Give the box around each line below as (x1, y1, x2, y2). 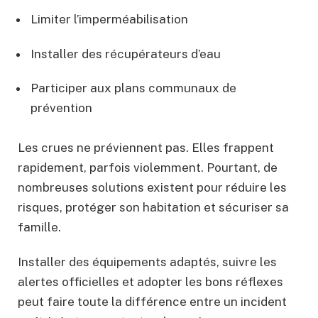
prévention (31, 101, 92, 116)
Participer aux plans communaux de (31, 81, 236, 96)
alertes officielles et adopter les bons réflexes (18, 274, 283, 289)
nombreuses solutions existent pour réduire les (18, 180, 287, 195)
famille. (18, 220, 61, 235)
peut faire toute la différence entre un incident (18, 294, 287, 309)
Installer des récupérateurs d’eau (31, 46, 221, 61)
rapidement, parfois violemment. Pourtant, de (18, 160, 278, 175)
